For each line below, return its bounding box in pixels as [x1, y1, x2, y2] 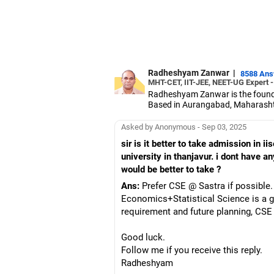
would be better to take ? [121, 164, 221, 175]
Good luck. [121, 232, 165, 243]
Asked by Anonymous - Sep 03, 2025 [121, 122, 246, 131]
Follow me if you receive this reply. [121, 245, 262, 256]
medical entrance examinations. [148, 120, 268, 130]
